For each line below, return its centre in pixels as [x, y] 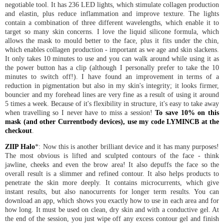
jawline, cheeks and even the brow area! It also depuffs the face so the [112, 165]
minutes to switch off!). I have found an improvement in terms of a [112, 76]
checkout [18, 130]
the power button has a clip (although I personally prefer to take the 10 [112, 67]
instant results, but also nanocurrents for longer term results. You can [112, 192]
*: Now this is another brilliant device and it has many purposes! [127, 147]
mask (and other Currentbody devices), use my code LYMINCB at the [112, 121]
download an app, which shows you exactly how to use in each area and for [112, 201]
